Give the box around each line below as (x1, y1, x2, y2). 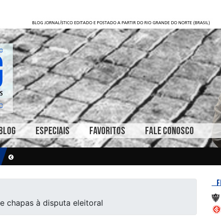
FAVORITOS (89, 125, 125, 137)
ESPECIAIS (36, 125, 70, 137)
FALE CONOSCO (145, 125, 194, 137)
